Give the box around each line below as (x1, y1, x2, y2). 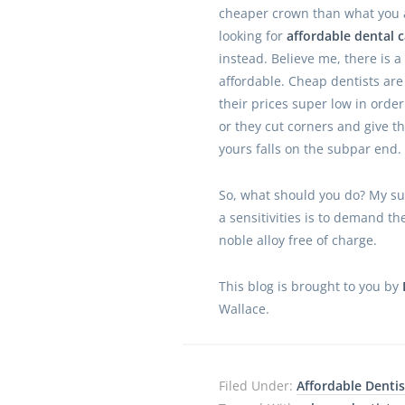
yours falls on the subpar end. (218, 140, 401, 157)
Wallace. (218, 300, 269, 317)
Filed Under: (218, 377, 297, 394)
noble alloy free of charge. (218, 231, 377, 249)
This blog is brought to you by (218, 278, 402, 295)
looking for (218, 27, 287, 44)
